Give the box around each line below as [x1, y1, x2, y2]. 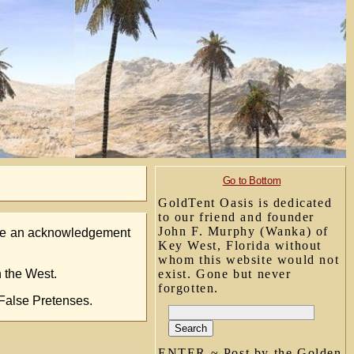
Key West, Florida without [158, 239, 322, 252]
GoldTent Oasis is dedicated [158, 196, 333, 209]
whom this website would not [158, 253, 340, 266]
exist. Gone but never [158, 267, 292, 281]
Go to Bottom [222, 175, 281, 186]
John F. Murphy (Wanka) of [158, 224, 330, 238]
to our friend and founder [158, 210, 315, 224]
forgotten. [158, 281, 219, 295]
